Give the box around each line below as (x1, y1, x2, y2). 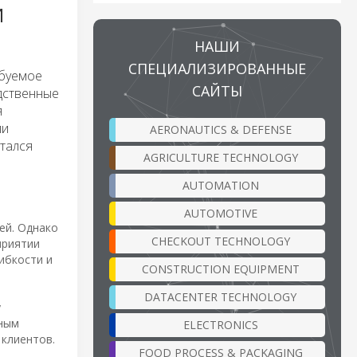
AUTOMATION (182, 177, 259, 193)
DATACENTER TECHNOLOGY (144, 288, 296, 304)
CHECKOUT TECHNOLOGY (151, 233, 290, 249)
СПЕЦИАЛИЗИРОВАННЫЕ (128, 58, 306, 78)
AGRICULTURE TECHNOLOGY (143, 149, 298, 165)
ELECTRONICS (182, 316, 258, 332)
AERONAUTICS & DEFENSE (149, 121, 292, 137)
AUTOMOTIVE (183, 205, 257, 221)
